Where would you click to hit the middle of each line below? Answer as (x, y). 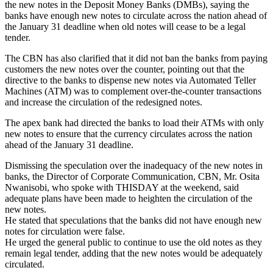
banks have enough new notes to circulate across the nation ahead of (136, 15)
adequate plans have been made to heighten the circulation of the (129, 198)
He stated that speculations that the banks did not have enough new (133, 220)
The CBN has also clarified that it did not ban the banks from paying (136, 58)
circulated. (25, 264)
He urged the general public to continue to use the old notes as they (133, 242)
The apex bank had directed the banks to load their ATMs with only (134, 122)
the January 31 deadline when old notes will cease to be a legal (125, 26)
